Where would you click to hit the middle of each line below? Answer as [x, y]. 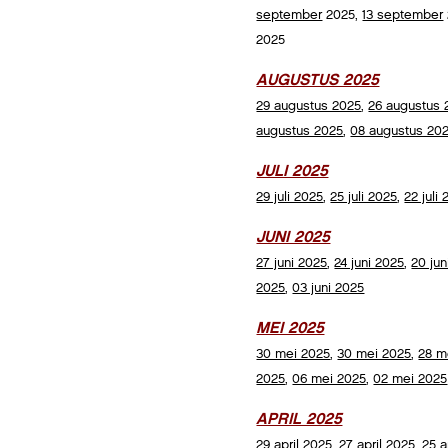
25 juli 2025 [364, 197]
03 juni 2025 [328, 288]
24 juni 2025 [369, 263]
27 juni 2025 [292, 263]
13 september [403, 15]
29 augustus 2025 [309, 106]
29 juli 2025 [290, 197]
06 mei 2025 [329, 379]
